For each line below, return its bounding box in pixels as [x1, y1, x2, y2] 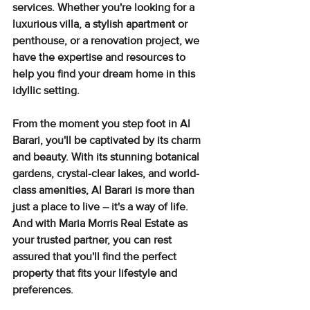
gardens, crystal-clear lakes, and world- [12, 166, 199, 181]
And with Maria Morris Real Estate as [12, 216, 190, 230]
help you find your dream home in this [12, 66, 198, 81]
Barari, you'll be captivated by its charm [12, 133, 203, 147]
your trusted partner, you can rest [12, 232, 174, 247]
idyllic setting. [12, 83, 80, 98]
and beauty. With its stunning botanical [12, 149, 202, 164]
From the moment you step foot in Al [12, 116, 193, 131]
